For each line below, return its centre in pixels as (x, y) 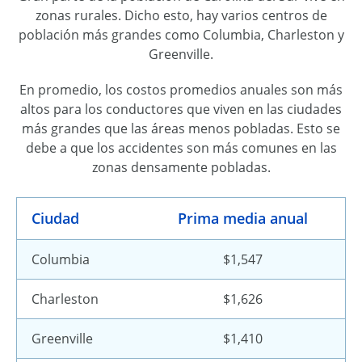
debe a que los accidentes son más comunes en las (181, 147)
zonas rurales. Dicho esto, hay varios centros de (181, 15)
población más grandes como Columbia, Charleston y (181, 34)
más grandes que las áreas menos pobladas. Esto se (181, 128)
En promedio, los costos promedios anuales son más (181, 89)
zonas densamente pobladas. (181, 167)
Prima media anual (243, 218)
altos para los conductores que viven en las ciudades (181, 109)
